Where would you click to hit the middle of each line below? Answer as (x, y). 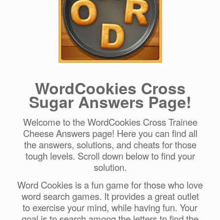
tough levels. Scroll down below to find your (110, 156)
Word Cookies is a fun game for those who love (110, 185)
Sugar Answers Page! (110, 102)
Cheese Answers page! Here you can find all (110, 133)
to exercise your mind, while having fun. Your (110, 207)
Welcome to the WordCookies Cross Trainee (110, 122)
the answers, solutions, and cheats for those (110, 145)
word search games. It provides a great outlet (110, 196)
